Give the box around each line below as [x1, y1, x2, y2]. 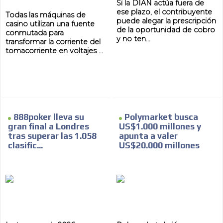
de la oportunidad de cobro [116, 25, 215, 35]
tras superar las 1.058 [8, 131, 97, 141]
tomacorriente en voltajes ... [5, 46, 104, 56]
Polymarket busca [124, 112, 198, 122]
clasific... [8, 140, 43, 151]
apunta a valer [119, 131, 178, 141]
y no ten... [116, 34, 150, 44]
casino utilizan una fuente [5, 19, 95, 29]
